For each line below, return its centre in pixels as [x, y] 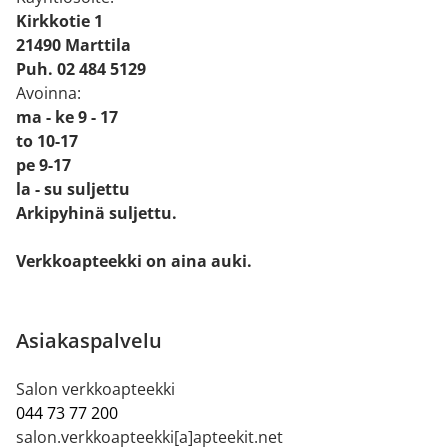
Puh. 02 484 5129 [81, 69]
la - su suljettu [73, 189]
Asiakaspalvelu [89, 341]
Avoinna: [48, 93]
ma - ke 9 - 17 [67, 117]
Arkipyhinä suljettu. [96, 213]
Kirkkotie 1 [59, 21]
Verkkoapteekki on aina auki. [134, 261]
